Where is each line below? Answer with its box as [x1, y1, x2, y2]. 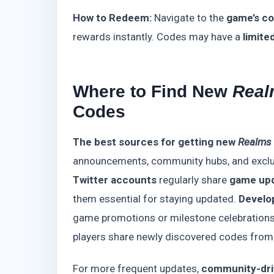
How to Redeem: [73, 12, 152, 24]
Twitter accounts [73, 174, 157, 187]
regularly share [157, 174, 229, 187]
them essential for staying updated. [73, 193, 239, 206]
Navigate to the [152, 12, 226, 24]
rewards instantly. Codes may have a [73, 31, 243, 43]
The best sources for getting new [73, 136, 238, 149]
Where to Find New [73, 81, 232, 101]
